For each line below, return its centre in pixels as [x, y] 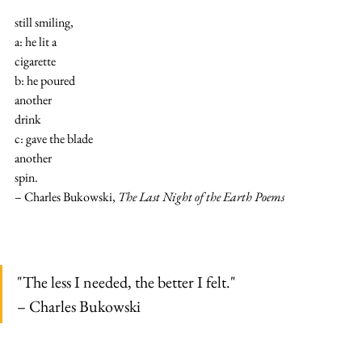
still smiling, [44, 22]
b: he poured [45, 80]
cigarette [35, 61]
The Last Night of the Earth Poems [201, 196]
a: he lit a [36, 41]
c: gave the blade [54, 138]
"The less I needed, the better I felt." [126, 282]
